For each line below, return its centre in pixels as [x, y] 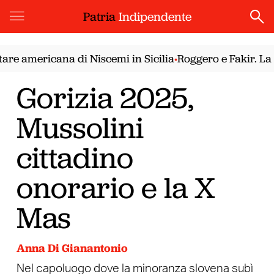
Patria [101, 17]
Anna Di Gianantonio [72, 248]
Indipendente [155, 17]
